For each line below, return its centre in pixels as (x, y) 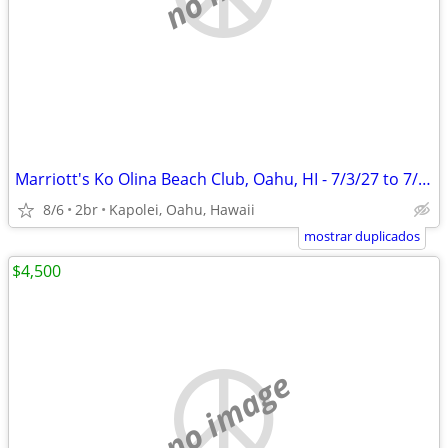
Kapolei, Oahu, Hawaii (182, 209)
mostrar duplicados (362, 236)
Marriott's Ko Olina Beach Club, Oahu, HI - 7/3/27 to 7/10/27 (424, 179)
